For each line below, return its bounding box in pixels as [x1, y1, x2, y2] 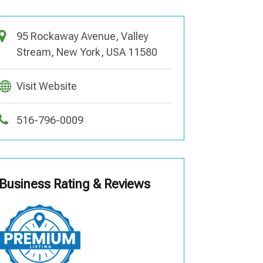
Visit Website [16, 79, 77, 92]
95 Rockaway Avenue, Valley [16, 29, 149, 42]
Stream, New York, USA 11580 [16, 45, 157, 58]
